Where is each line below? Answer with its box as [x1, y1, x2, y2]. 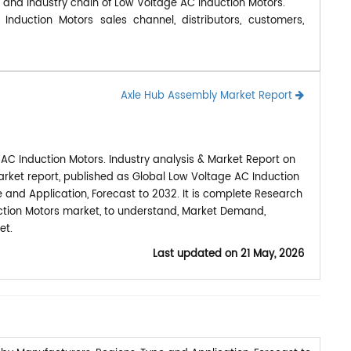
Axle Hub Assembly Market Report [120, 87, 295, 104]
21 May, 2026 [240, 245, 304, 262]
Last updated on [152, 245, 241, 262]
